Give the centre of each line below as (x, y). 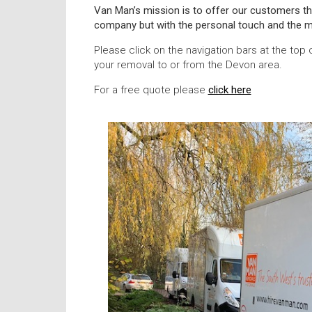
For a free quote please (151, 89)
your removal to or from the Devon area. (188, 64)
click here (229, 89)
